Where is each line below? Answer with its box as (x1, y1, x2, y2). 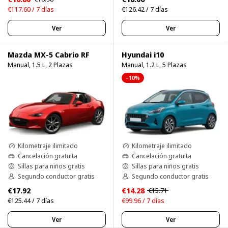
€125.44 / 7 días (8, 196, 54, 206)
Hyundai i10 (122, 49, 164, 60)
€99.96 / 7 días (122, 196, 164, 206)
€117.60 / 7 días (8, 5, 54, 14)
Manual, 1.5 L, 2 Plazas (8, 60, 73, 70)
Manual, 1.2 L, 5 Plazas (122, 60, 187, 70)
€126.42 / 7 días (122, 5, 168, 14)
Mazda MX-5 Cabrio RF (8, 49, 90, 60)
